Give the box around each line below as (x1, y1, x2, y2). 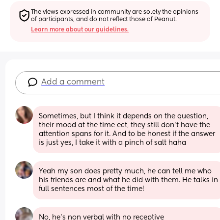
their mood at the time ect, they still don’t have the (39, 121, 211, 129)
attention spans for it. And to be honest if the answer (39, 130, 216, 137)
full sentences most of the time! (39, 185, 145, 192)
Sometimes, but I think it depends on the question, (39, 112, 209, 120)
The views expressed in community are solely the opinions (31, 9, 199, 15)
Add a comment (41, 78, 105, 86)
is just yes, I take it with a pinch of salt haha (39, 139, 187, 146)
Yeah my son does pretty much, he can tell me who (39, 167, 212, 175)
